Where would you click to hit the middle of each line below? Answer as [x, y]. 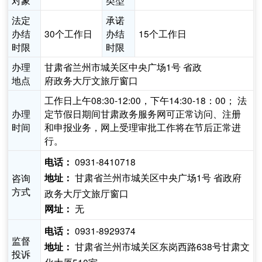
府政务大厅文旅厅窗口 [92, 80]
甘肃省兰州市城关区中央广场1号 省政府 [157, 177]
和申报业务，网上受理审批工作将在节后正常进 [143, 127]
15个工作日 [163, 34]
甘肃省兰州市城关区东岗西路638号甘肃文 [161, 247]
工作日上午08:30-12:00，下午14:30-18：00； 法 [146, 100]
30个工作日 [69, 34]
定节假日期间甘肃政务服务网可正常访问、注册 [143, 114]
